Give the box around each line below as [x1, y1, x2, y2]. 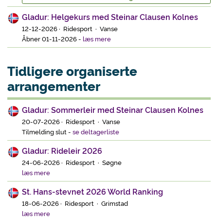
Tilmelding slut [22, 127, 68, 136]
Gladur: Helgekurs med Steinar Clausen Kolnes [22, 11, 198, 22]
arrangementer [7, 76, 100, 94]
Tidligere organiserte [7, 61, 137, 79]
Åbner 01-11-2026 [22, 34, 78, 43]
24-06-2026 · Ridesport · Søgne [22, 158, 122, 167]
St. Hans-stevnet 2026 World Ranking [22, 186, 163, 197]
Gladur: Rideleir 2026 [22, 145, 102, 156]
